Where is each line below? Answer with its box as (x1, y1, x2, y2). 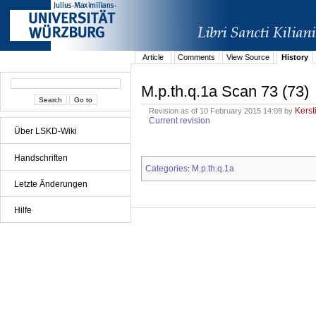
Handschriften (14, 152, 68, 163)
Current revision (149, 116, 211, 126)
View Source (226, 53, 269, 62)
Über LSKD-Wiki (14, 126, 77, 137)
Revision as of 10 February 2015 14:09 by (149, 107, 296, 116)
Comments (178, 53, 216, 62)
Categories (145, 163, 188, 174)
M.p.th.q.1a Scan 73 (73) (141, 82, 309, 100)
